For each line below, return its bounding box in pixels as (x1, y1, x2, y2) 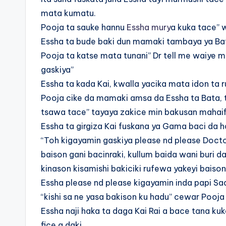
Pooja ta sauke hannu (41, 22, 127, 32)
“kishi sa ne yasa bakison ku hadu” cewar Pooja (41, 192, 224, 202)
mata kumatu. (41, 8, 96, 18)
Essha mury (127, 22, 171, 32)
